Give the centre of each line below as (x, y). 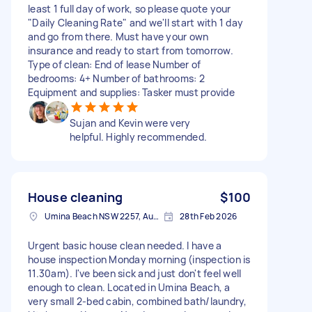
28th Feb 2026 (209, 216)
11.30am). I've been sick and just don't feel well (135, 273)
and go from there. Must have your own (118, 36)
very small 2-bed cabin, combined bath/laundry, (138, 301)
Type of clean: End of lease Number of (115, 64)
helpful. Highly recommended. (138, 136)
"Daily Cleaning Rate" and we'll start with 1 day (135, 22)
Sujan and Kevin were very (130, 123)
